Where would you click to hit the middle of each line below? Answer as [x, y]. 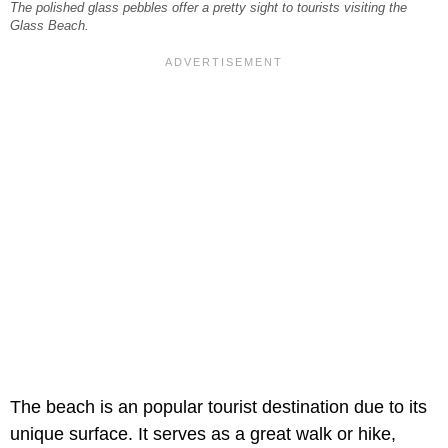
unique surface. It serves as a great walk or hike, [203, 433]
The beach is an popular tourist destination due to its [218, 406]
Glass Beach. [49, 25]
